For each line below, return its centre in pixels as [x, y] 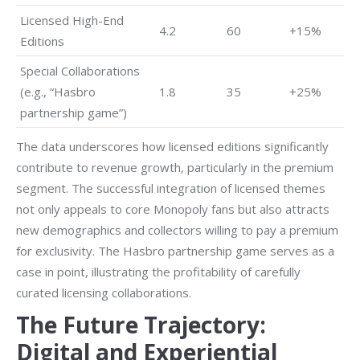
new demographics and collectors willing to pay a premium [177, 230]
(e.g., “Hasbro [58, 92]
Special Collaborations [80, 71]
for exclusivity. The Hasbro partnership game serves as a [175, 251]
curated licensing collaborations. [104, 292]
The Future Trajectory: [141, 325]
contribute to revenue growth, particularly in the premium [175, 167]
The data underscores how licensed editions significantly [172, 146]
